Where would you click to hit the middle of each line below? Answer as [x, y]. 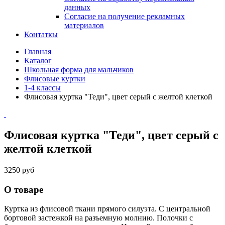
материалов [84, 25]
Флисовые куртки [55, 79]
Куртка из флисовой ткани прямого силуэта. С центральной [107, 209]
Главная [38, 51]
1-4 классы [42, 88]
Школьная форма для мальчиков [79, 70]
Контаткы [41, 34]
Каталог [38, 61]
